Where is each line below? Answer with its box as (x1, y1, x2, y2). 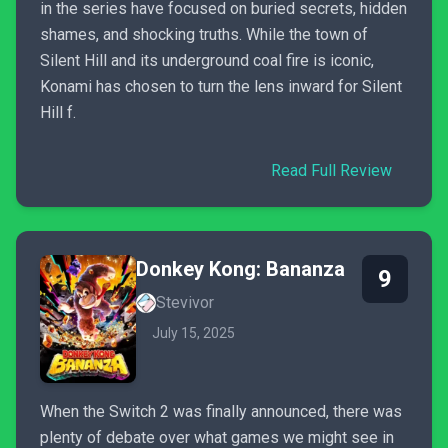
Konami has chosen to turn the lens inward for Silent (40, 77, 402, 96)
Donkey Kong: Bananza (136, 257, 345, 281)
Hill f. (40, 103, 76, 122)
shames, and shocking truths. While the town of (40, 25, 368, 44)
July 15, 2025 (152, 325, 235, 341)
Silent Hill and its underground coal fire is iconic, (40, 51, 374, 70)
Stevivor (156, 293, 214, 312)
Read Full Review (271, 161, 392, 180)
